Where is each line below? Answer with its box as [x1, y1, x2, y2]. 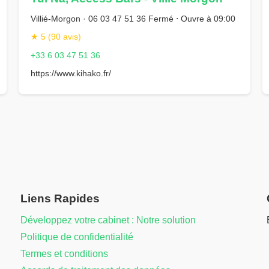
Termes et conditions [20, 249, 108, 259]
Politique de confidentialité [20, 232, 133, 243]
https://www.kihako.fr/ [30, 68, 111, 79]
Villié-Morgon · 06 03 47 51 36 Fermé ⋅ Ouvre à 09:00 [30, 13, 235, 23]
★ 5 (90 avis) [30, 32, 81, 42]
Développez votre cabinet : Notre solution [20, 215, 196, 226]
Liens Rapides [20, 192, 100, 205]
